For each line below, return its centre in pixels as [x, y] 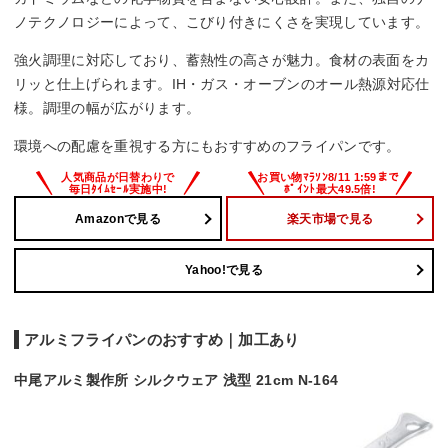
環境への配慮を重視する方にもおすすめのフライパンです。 [207, 146]
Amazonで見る [118, 218]
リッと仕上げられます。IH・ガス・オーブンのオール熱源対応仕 [222, 84]
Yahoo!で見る [224, 270]
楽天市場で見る [330, 218]
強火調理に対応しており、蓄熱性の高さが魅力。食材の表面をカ [222, 60]
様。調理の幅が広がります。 [107, 108]
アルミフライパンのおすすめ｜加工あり [162, 339]
